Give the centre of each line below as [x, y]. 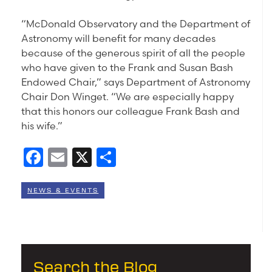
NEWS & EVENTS [63, 190]
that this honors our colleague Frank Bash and [131, 111]
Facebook [90, 157]
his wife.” [42, 126]
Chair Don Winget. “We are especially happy [127, 97]
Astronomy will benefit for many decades [118, 39]
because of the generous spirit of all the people [133, 53]
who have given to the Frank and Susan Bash [127, 68]
